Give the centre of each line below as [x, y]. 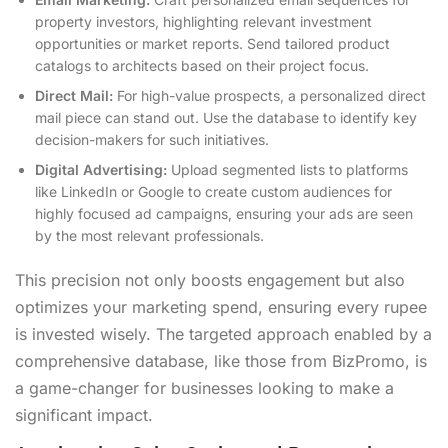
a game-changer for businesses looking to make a [204, 387]
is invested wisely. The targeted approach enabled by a [223, 333]
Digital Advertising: [101, 169]
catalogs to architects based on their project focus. [202, 65]
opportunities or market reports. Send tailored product [212, 43]
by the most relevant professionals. [149, 235]
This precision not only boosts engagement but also [210, 279]
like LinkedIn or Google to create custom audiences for [213, 191]
